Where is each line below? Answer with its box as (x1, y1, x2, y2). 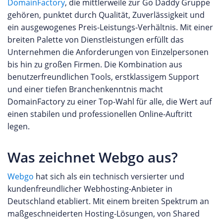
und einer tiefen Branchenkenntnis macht (7, 84, 163, 95)
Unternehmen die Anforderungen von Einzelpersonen (7, 47, 209, 57)
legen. (7, 121, 30, 132)
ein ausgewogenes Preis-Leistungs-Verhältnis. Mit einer (7, 22, 213, 33)
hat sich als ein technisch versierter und (34, 171, 184, 182)
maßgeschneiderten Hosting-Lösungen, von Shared (7, 208, 200, 219)
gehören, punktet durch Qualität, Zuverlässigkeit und (7, 9, 205, 20)
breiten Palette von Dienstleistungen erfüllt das (7, 34, 184, 45)
